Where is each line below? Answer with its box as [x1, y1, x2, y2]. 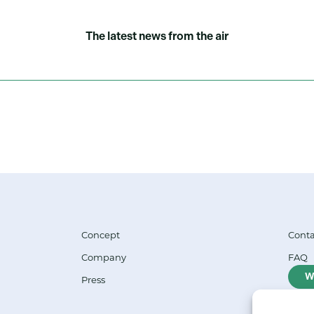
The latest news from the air [86, 29, 228, 43]
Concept [81, 228, 120, 240]
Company [81, 251, 126, 263]
